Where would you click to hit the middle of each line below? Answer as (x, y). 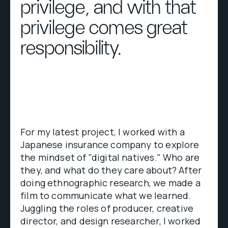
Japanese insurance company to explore (110, 145)
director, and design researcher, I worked (111, 221)
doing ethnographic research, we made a (110, 183)
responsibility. (71, 48)
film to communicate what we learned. (106, 195)
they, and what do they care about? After (111, 170)
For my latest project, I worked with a (103, 132)
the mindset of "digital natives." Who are (110, 157)
